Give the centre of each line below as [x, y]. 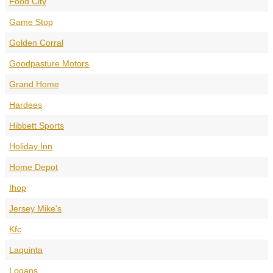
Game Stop [31, 22]
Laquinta [26, 250]
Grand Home [34, 84]
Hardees [26, 105]
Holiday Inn [31, 146]
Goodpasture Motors [49, 63]
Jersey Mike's [35, 208]
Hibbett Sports [37, 125]
